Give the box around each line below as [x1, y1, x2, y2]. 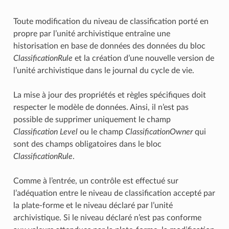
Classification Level [13, 127, 78, 136]
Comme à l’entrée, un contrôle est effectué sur [13, 176, 178, 185]
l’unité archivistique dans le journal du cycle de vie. [13, 66, 194, 75]
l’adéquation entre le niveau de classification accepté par [13, 189, 215, 197]
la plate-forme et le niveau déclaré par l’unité [13, 201, 173, 210]
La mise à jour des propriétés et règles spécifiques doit [13, 90, 206, 99]
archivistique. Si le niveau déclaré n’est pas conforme [13, 213, 201, 222]
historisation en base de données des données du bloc [13, 41, 205, 50]
